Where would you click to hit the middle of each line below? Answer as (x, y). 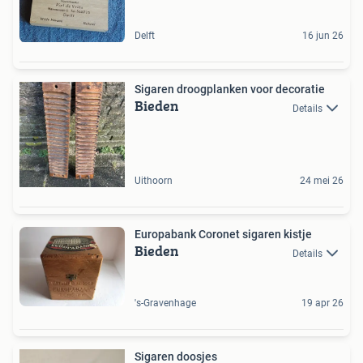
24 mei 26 (322, 181)
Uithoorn (154, 181)
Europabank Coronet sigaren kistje (223, 235)
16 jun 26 (323, 36)
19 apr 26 (322, 303)
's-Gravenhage (165, 303)
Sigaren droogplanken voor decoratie (230, 90)
